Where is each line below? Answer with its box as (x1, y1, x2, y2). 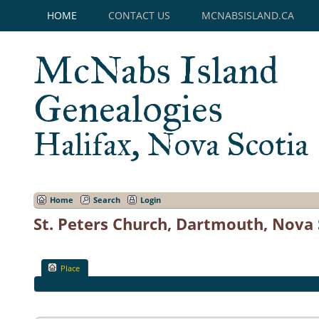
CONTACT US (108, 9, 170, 22)
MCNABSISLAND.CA (202, 9, 294, 22)
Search (93, 194, 120, 206)
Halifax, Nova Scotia (33, 125, 308, 164)
